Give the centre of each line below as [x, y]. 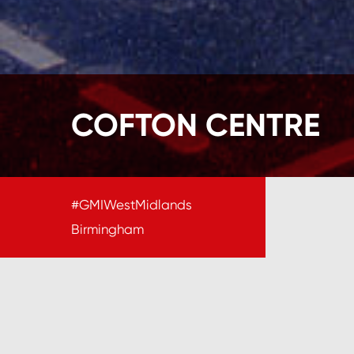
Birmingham [107, 229]
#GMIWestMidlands [132, 205]
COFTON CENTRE [196, 125]
